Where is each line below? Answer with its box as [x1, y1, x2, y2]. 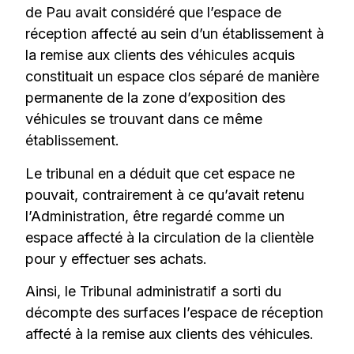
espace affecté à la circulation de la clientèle [25, 228, 314, 246]
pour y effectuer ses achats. [25, 250, 208, 267]
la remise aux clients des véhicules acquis [25, 47, 296, 64]
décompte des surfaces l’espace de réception [25, 304, 324, 321]
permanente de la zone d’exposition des [25, 89, 286, 107]
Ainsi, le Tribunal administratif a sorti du [25, 283, 282, 299]
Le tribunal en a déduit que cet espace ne [25, 164, 296, 182]
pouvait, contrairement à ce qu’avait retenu [25, 186, 305, 203]
